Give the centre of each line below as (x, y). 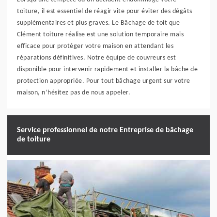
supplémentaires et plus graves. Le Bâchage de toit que (98, 23)
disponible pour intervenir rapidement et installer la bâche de (107, 69)
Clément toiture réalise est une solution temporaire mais (100, 34)
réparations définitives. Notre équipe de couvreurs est (96, 58)
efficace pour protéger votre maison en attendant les (95, 46)
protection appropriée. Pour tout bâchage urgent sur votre (104, 81)
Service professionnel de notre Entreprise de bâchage (105, 130)
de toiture (34, 139)
